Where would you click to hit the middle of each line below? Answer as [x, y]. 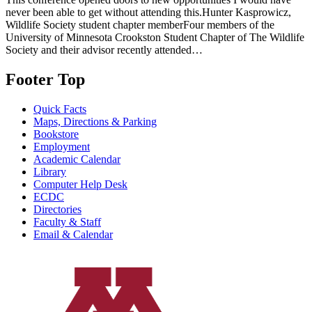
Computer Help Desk [80, 184]
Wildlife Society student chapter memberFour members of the [140, 24]
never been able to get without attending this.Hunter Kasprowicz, [148, 12]
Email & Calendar [73, 234]
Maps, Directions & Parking [95, 121]
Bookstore [56, 134]
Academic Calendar [77, 159]
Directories [57, 209]
